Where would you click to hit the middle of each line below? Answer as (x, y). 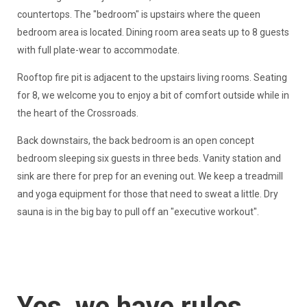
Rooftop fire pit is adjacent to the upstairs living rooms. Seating (152, 78)
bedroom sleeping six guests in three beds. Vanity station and (149, 159)
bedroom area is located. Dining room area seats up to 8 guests (153, 33)
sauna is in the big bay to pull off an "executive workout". (139, 212)
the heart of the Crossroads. (78, 113)
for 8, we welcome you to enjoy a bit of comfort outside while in (153, 96)
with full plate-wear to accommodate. (99, 50)
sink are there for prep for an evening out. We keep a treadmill (150, 176)
